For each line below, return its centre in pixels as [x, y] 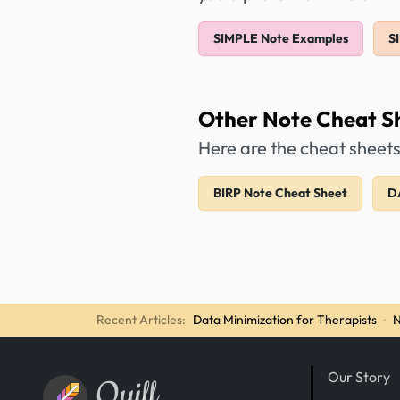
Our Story [359, 377]
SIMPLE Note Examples [281, 39]
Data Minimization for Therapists [285, 320]
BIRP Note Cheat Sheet [280, 193]
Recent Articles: [141, 320]
